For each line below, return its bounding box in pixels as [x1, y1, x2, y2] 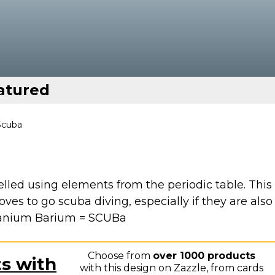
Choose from [88, 250, 153, 261]
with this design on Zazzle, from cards [80, 262, 264, 274]
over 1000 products [153, 250, 256, 261]
